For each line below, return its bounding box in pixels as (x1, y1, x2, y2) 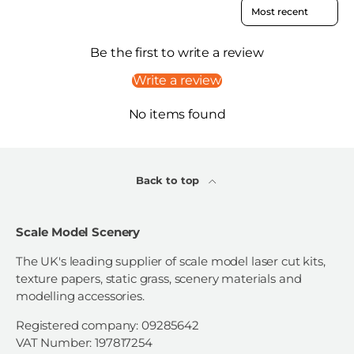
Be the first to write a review (90, 44, 264, 60)
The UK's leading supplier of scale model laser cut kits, (16, 254, 326, 269)
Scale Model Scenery (16, 224, 141, 240)
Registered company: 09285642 (16, 318, 199, 333)
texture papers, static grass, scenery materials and (16, 271, 302, 287)
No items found (128, 106, 226, 122)
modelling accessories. (16, 288, 145, 304)
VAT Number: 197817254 (16, 335, 153, 351)
